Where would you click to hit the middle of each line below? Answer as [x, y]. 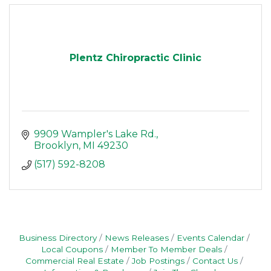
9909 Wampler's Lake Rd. [95, 134]
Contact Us [215, 261]
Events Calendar [211, 238]
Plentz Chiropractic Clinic [135, 58]
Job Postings [158, 261]
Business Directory [58, 238]
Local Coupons [72, 250]
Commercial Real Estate [75, 261]
